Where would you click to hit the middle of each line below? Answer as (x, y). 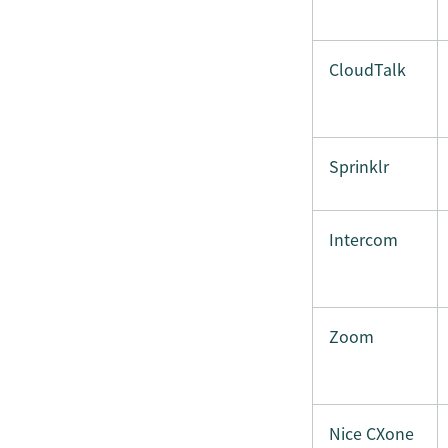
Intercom (363, 239)
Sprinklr (359, 166)
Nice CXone (371, 433)
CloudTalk (367, 69)
